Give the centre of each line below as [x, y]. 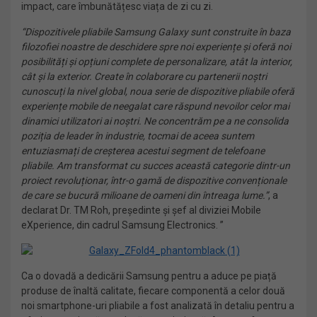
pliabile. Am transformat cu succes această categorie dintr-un [156, 166]
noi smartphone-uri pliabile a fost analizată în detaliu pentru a [158, 306]
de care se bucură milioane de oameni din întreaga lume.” [145, 195]
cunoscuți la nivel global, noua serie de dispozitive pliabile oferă [158, 91]
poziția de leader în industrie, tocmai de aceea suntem [138, 136]
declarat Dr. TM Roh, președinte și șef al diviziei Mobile [141, 210]
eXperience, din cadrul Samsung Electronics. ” [122, 225]
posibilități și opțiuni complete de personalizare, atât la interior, [157, 62]
